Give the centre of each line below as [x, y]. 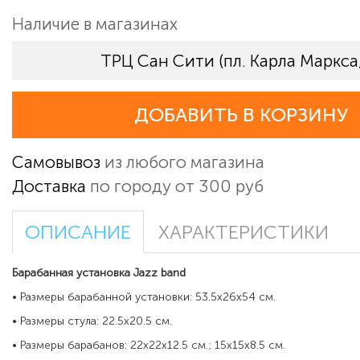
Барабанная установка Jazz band [99, 273]
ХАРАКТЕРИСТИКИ [243, 233]
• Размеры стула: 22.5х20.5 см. [92, 321]
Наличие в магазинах [95, 24]
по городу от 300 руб [175, 186]
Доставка [49, 186]
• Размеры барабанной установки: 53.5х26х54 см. [144, 297]
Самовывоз [56, 162]
